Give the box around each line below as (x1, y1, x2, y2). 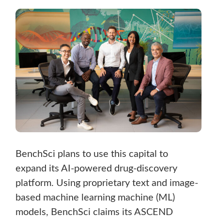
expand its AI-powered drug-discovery (15, 164, 178, 174)
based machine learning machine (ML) (15, 193, 175, 203)
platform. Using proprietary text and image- (15, 178, 199, 188)
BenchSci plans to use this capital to (15, 149, 169, 159)
